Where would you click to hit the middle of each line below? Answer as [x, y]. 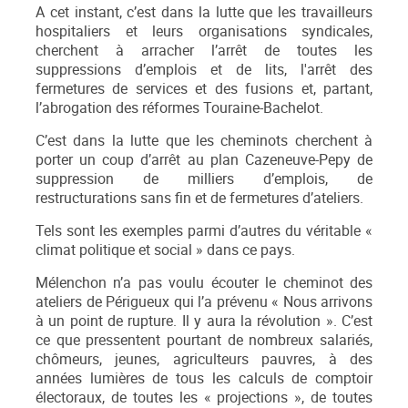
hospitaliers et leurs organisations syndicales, [204, 32]
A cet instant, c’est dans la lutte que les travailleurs [204, 13]
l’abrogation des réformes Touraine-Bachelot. [179, 108]
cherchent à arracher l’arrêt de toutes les [204, 51]
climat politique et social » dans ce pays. [165, 250]
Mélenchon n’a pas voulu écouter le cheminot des [204, 283]
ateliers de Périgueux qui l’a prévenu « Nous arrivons [204, 302]
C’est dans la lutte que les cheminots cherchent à [204, 141]
